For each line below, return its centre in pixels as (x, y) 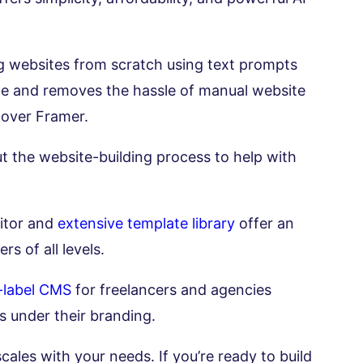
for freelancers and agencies (171, 290)
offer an (265, 224)
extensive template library (146, 224)
